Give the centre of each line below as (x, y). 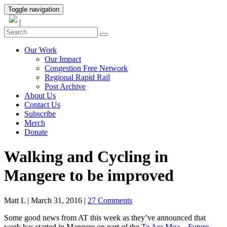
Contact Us (42, 105)
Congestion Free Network (86, 68)
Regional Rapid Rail (77, 77)
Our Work (41, 50)
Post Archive (65, 86)
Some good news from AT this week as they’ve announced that (105, 217)
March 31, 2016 (56, 200)
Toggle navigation (34, 9)
